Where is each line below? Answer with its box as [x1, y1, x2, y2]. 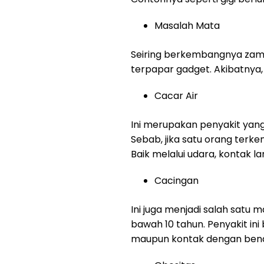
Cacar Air [154, 89, 198, 103]
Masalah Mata [154, 19, 220, 33]
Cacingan [154, 174, 199, 188]
